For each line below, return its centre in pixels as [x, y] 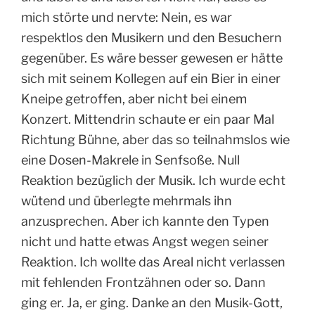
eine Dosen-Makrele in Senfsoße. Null [130, 160]
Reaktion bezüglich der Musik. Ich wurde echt [153, 181]
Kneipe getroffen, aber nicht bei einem [134, 99]
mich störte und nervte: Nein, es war [127, 18]
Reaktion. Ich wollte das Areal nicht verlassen [153, 262]
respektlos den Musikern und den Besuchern [152, 38]
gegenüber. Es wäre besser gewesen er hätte [152, 58]
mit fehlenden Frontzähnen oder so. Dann [143, 283]
